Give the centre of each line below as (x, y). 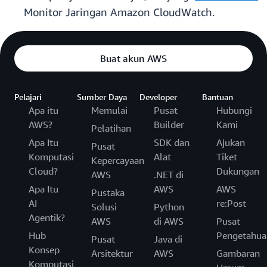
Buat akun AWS (133, 59)
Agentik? (47, 218)
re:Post (231, 204)
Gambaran (238, 254)
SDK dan (172, 143)
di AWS (169, 221)
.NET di (169, 175)
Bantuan (218, 97)
